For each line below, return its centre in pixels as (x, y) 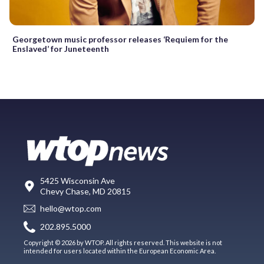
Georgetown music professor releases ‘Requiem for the (120, 39)
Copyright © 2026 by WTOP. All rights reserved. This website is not (123, 242)
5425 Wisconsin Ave (77, 180)
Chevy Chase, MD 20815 (85, 191)
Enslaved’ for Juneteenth (61, 48)
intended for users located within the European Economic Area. (120, 250)
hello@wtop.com (71, 209)
